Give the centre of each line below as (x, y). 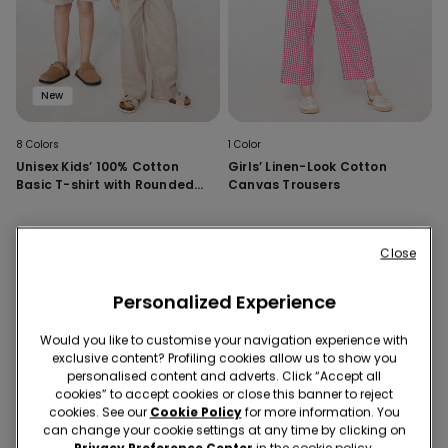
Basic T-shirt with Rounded (105, 184)
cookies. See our (99, 412)
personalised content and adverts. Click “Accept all (224, 376)
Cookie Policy (195, 412)
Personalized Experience (224, 302)
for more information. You (320, 412)
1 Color (245, 144)
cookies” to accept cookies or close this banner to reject (224, 394)
